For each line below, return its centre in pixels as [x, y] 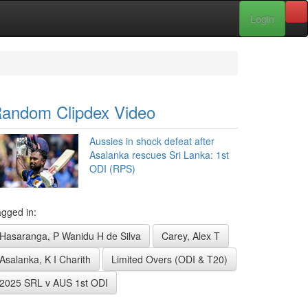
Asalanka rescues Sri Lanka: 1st [159, 155]
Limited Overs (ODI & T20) [169, 259]
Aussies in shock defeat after [152, 141]
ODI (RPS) [112, 168]
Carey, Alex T [191, 236]
